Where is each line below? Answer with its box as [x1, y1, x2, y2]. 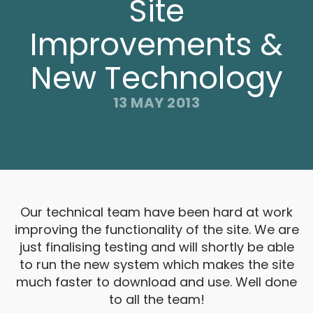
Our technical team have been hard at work [20, 203, 293, 221]
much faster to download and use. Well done [16, 273, 297, 291]
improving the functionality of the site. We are [14, 221, 299, 238]
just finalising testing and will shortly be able [19, 238, 294, 256]
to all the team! [108, 291, 205, 308]
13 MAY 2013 [112, 93, 201, 112]
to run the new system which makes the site [19, 256, 294, 273]
